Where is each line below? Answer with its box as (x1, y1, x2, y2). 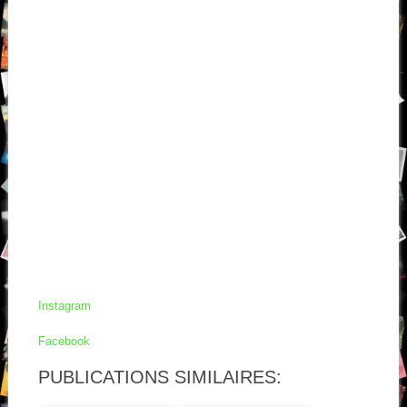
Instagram (37, 299, 91, 313)
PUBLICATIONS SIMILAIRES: (37, 366, 282, 387)
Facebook (37, 333, 90, 348)
